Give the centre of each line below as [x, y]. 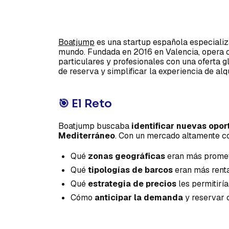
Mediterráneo [86, 135]
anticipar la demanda [139, 197]
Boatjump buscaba [95, 126]
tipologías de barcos [130, 170]
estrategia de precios [132, 184]
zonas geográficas [126, 156]
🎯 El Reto [85, 104]
